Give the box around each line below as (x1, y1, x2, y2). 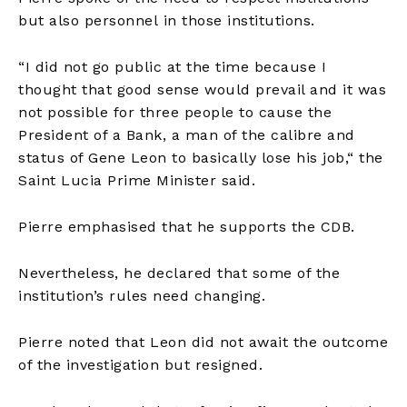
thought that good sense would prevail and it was (18, 80, 386, 98)
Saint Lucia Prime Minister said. (18, 171, 255, 189)
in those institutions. (158, 11, 315, 29)
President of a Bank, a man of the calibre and (18, 125, 355, 144)
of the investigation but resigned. (18, 355, 263, 373)
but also (18, 11, 84, 29)
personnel (84, 11, 158, 29)
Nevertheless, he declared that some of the (18, 263, 340, 282)
